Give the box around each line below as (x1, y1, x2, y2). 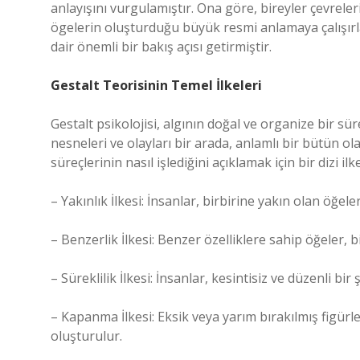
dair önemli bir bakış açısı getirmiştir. (51, 38, 272, 55)
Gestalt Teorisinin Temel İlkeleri (51, 76, 262, 94)
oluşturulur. (51, 327, 122, 345)
